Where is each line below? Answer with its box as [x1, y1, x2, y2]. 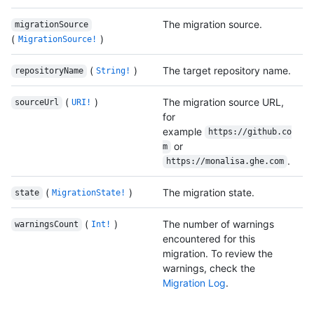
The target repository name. [163, 64, 291, 76]
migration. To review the [163, 247, 273, 259]
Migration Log [163, 276, 226, 289]
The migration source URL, [163, 95, 284, 108]
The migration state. [163, 186, 254, 198]
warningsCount [14, 219, 78, 230]
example [163, 125, 205, 137]
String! [96, 66, 131, 76]
